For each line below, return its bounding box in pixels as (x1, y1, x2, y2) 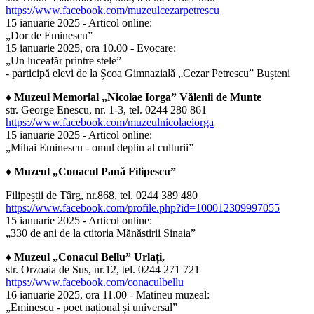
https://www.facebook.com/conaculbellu (6, 276, 184, 289)
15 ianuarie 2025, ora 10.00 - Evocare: (6, 42, 176, 55)
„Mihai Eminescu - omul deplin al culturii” (6, 142, 193, 154)
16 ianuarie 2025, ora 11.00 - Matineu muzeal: (6, 289, 210, 301)
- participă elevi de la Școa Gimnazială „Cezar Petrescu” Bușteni (6, 67, 290, 80)
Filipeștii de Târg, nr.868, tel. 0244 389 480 (6, 189, 198, 202)
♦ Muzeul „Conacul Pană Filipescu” (6, 165, 176, 178)
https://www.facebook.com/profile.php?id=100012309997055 (6, 202, 280, 214)
